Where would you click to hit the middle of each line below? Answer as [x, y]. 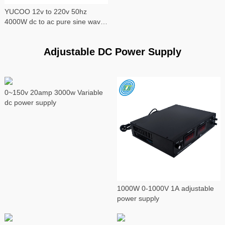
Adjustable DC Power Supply [113, 52]
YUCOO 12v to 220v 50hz [45, 12]
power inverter [27, 32]
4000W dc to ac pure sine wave [54, 22]
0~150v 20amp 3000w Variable [53, 93]
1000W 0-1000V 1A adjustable [165, 188]
